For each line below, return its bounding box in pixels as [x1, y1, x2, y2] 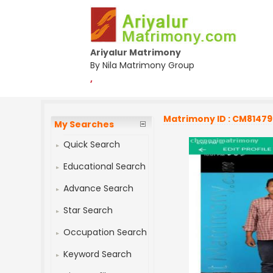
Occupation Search [63, 226, 147, 238]
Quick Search [63, 138, 121, 151]
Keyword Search [63, 248, 132, 260]
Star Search [63, 204, 113, 216]
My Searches [54, 118, 115, 130]
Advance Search [63, 182, 134, 194]
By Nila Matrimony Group [90, 59, 194, 71]
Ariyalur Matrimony [90, 46, 181, 58]
